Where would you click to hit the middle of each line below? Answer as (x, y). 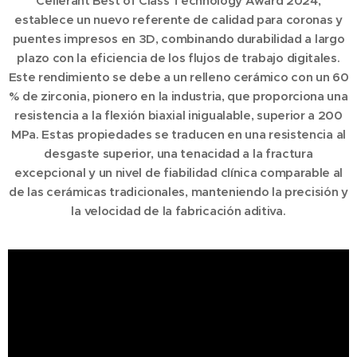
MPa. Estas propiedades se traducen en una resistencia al (178, 134)
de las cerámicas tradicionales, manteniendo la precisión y (178, 191)
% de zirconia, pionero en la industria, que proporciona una (178, 96)
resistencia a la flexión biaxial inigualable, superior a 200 (178, 115)
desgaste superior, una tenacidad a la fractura (178, 153)
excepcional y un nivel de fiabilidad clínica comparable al (178, 172)
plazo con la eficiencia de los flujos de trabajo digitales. (178, 57)
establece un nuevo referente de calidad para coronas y (178, 19)
